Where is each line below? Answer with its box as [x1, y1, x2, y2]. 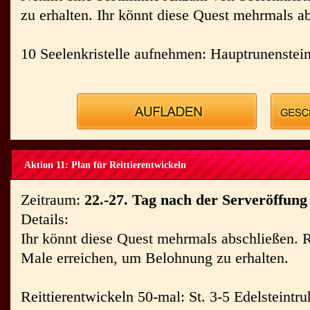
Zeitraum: [21, 191, 84, 208]
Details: [21, 210, 69, 228]
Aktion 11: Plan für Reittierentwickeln [24, 160, 186, 170]
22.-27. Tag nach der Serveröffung [84, 191, 307, 208]
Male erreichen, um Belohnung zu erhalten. [21, 249, 289, 266]
